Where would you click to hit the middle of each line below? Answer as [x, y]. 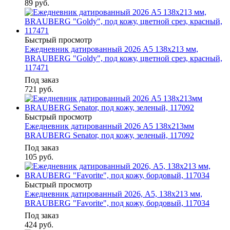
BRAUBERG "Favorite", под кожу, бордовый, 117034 [117, 203]
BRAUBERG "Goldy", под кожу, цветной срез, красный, [123, 59]
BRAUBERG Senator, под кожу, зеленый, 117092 [109, 136]
